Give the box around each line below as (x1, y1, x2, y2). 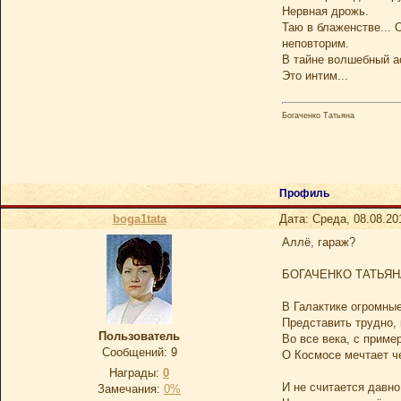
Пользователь (98, 329, 180, 343)
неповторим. (282, 37, 349, 50)
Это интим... (282, 69, 348, 82)
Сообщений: (101, 346, 171, 359)
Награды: (109, 366, 163, 380)
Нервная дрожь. (282, 4, 369, 18)
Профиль (279, 187, 332, 200)
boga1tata (112, 212, 166, 226)
